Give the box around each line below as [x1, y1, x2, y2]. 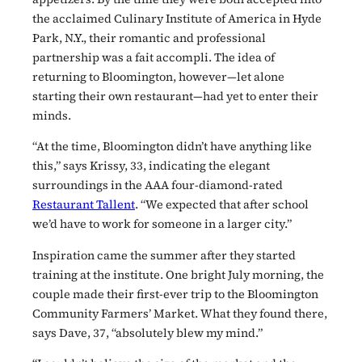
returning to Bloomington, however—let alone [32, 68, 284, 85]
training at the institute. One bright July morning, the [32, 266, 324, 283]
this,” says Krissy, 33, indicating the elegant [32, 158, 270, 175]
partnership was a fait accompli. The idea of [32, 48, 275, 65]
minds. [32, 107, 71, 124]
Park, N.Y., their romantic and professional [32, 29, 266, 46]
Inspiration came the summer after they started [32, 246, 296, 263]
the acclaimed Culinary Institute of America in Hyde [32, 10, 322, 27]
